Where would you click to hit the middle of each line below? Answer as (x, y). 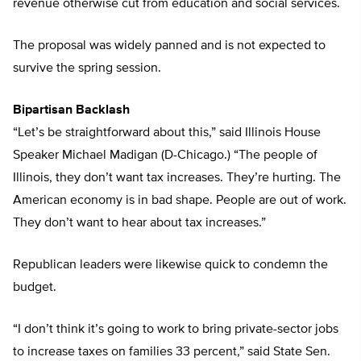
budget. (35, 288)
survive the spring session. (87, 69)
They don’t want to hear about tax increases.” (139, 224)
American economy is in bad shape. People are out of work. (180, 201)
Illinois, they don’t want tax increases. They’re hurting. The (177, 178)
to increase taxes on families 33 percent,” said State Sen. (172, 353)
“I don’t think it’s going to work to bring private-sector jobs (176, 330)
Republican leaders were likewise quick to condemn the (170, 266)
